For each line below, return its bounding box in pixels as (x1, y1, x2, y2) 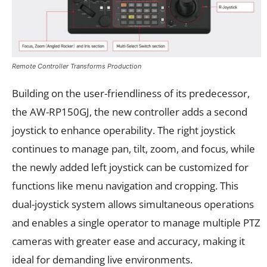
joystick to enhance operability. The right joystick (12, 123, 235, 137)
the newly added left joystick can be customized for (12, 160, 249, 174)
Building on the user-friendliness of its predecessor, (12, 86, 250, 100)
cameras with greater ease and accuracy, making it (12, 234, 245, 248)
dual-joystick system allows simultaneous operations (12, 197, 254, 211)
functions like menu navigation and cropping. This (12, 178, 238, 193)
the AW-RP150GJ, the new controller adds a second (12, 104, 247, 119)
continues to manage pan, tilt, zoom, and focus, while (12, 141, 255, 156)
